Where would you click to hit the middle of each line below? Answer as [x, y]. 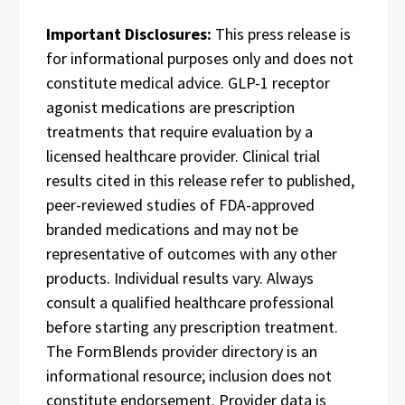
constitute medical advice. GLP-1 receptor [188, 83]
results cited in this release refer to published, [200, 180]
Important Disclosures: [129, 34]
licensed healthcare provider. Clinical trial [183, 156]
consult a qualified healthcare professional [190, 302]
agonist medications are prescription [170, 107]
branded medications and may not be [172, 229]
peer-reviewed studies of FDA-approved [180, 205]
